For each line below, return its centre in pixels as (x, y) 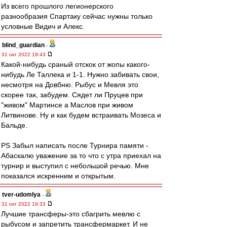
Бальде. (14, 125)
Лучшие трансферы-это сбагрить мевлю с (71, 214)
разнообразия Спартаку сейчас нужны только (77, 16)
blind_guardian (23, 45)
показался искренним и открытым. (58, 176)
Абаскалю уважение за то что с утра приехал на (81, 156)
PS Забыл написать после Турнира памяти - (75, 145)
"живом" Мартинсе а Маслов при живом (67, 105)
